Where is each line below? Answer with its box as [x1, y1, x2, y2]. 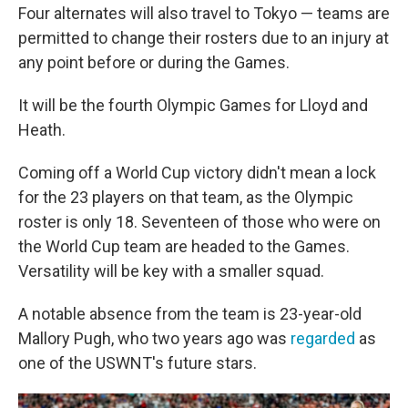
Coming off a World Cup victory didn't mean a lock [18, 163, 376, 182]
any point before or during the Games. [18, 53, 290, 72]
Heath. [18, 120, 66, 139]
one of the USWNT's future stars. [18, 353, 257, 372]
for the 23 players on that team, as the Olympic [18, 188, 353, 207]
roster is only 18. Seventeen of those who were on [18, 212, 381, 231]
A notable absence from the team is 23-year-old [18, 304, 362, 323]
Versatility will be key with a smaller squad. [18, 261, 324, 280]
